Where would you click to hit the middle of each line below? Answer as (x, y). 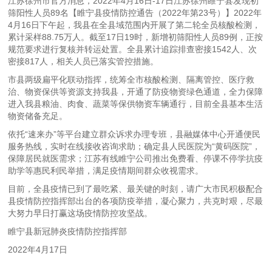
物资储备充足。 (38, 116)
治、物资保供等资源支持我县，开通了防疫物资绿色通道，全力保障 (136, 92)
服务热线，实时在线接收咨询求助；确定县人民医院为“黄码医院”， (134, 146)
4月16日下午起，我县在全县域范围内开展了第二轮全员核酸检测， (134, 25)
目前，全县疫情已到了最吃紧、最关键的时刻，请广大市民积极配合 (136, 189)
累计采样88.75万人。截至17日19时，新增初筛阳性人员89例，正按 (136, 37)
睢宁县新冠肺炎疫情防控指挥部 (68, 231)
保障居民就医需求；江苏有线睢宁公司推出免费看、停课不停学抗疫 (136, 158)
